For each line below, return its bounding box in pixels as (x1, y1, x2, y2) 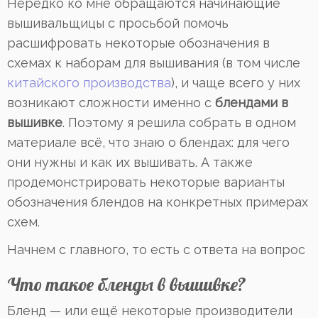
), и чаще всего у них (171, 75, 300, 90)
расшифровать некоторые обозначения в (7, 35, 270, 50)
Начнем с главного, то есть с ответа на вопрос (7, 241, 305, 257)
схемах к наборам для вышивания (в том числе (7, 55, 300, 70)
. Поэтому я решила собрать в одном (62, 114, 296, 130)
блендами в (215, 94, 288, 110)
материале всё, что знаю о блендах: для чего (7, 134, 290, 150)
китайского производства (7, 75, 171, 90)
